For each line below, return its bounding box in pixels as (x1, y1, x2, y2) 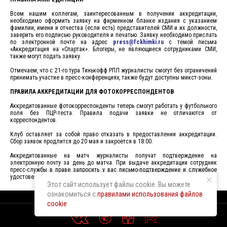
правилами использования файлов (97, 190, 203, 198)
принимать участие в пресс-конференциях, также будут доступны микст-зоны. (10, 74, 213, 81)
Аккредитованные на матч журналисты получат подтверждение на (10, 152, 217, 159)
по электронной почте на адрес (10, 39, 107, 46)
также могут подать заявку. (10, 53, 82, 60)
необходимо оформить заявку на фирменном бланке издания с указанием (10, 17, 217, 24)
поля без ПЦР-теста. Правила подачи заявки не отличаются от (10, 109, 217, 117)
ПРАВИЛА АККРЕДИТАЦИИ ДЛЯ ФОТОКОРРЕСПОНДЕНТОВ (10, 88, 174, 95)
